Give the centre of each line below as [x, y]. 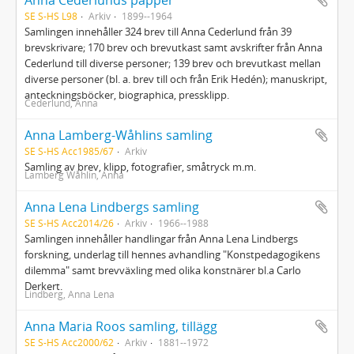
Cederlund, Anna [61, 103]
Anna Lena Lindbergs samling [112, 207]
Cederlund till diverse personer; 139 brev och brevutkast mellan [173, 63]
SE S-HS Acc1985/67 [69, 151]
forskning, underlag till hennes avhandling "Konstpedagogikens [172, 254]
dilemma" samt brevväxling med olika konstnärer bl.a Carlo [163, 270]
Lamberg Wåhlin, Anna [74, 175]
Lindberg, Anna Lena [70, 294]
